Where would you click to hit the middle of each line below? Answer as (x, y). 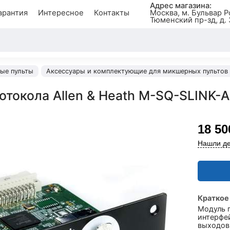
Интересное (61, 13)
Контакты (111, 13)
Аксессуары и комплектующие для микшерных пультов (137, 71)
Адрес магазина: (180, 6)
